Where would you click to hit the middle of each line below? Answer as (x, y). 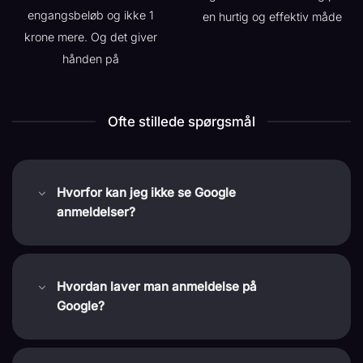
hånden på (91, 58)
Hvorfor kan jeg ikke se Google (146, 192)
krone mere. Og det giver (91, 36)
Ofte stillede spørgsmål (181, 122)
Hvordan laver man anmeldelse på (156, 287)
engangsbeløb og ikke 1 (91, 15)
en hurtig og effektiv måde (272, 16)
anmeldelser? (96, 211)
